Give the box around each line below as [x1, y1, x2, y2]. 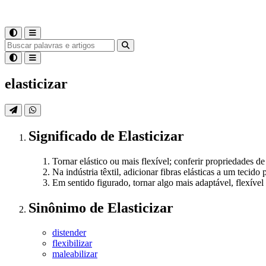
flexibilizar [52, 238, 92, 249]
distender [52, 227, 86, 238]
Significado [28, 128, 100, 144]
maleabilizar [52, 249, 97, 259]
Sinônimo [28, 199, 90, 216]
